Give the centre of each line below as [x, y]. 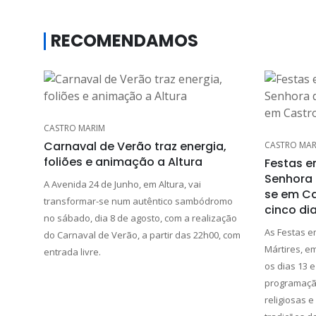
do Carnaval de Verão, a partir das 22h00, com [142, 235]
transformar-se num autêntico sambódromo [138, 201]
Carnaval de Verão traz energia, [135, 146]
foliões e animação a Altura [123, 162]
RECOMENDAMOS [124, 40]
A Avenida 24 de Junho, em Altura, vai [122, 184]
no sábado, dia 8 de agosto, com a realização [140, 218]
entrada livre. [72, 251]
